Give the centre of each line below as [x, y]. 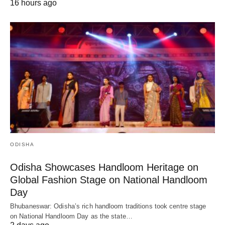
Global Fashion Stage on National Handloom [109, 180]
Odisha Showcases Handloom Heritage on [104, 167]
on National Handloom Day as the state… [71, 216]
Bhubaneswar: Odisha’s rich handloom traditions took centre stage [108, 206]
